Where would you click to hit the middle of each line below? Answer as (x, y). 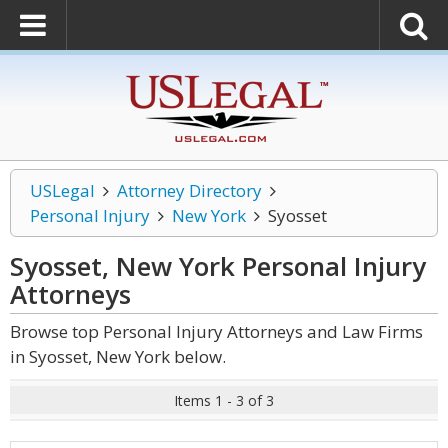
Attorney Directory (189, 190)
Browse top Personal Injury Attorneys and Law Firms (216, 331)
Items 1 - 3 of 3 (224, 400)
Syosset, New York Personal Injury (218, 266)
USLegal (62, 190)
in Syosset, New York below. (118, 356)
